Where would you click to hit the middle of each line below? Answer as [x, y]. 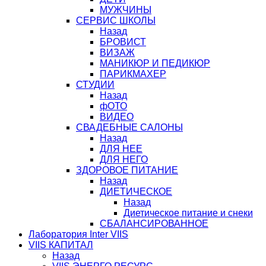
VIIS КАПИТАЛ [61, 245]
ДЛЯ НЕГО [124, 159]
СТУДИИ [95, 85]
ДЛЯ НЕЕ [121, 149]
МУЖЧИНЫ [126, 10]
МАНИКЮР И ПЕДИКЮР [155, 63]
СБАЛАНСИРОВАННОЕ [154, 224]
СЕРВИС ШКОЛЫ [116, 20]
